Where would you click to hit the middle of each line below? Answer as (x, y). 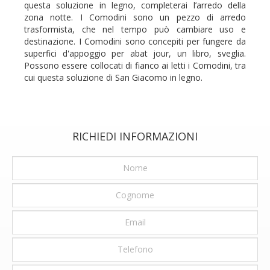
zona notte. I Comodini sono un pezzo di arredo (135, 17)
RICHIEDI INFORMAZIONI (135, 136)
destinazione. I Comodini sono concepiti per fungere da (135, 41)
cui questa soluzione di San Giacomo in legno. (113, 77)
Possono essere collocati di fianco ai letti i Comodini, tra (135, 65)
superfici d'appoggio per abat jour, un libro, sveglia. (135, 53)
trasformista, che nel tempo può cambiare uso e (135, 29)
